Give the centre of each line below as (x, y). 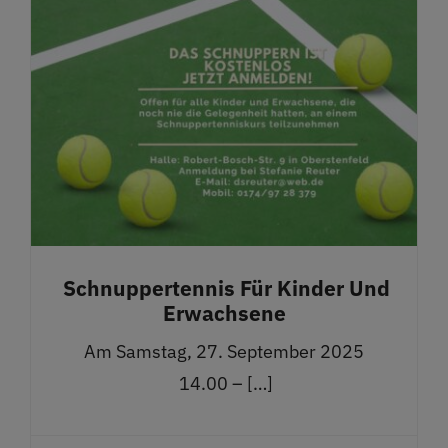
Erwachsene (224, 313)
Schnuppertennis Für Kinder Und (224, 288)
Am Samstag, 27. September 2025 (224, 352)
